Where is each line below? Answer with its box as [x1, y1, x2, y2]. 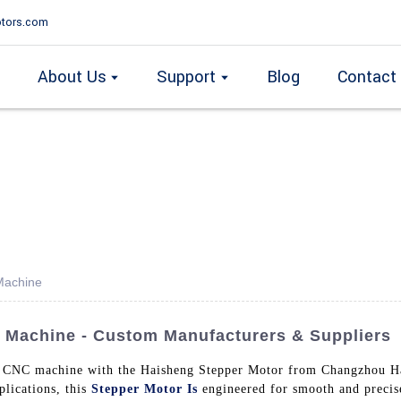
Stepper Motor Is [91, 381, 198, 396]
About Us [38, 65, 107, 89]
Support [157, 65, 217, 89]
